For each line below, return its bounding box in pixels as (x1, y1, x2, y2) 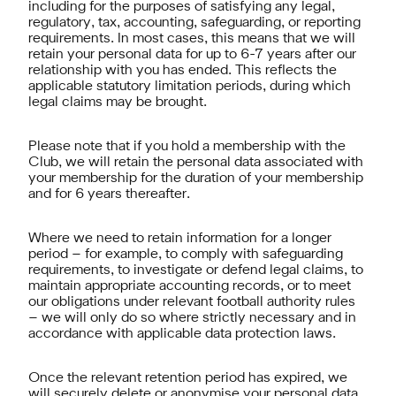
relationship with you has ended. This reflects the (28, 65, 337, 77)
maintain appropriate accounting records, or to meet (28, 280, 351, 293)
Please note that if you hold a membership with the (28, 141, 346, 153)
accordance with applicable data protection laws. (28, 328, 336, 340)
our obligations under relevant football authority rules (28, 296, 355, 308)
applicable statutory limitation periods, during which (28, 80, 351, 93)
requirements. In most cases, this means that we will (28, 33, 355, 45)
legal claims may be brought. (28, 96, 207, 109)
